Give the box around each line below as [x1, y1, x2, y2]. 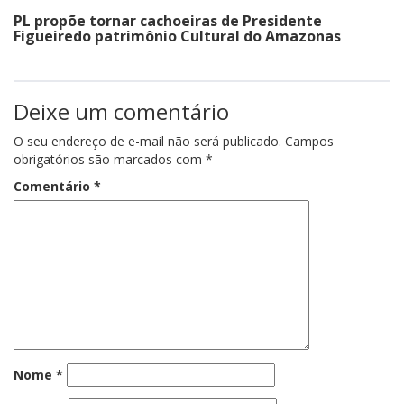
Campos [285, 132, 334, 150]
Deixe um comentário [14, 96, 229, 126]
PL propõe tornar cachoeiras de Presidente [14, 10, 322, 31]
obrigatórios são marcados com [14, 150, 206, 168]
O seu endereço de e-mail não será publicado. [14, 132, 281, 150]
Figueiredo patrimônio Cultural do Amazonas [14, 25, 341, 46]
